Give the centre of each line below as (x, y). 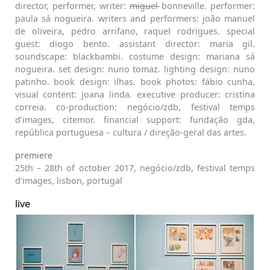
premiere (33, 155)
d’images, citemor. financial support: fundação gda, (135, 120)
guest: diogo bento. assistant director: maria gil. (135, 44)
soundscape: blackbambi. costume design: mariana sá (135, 57)
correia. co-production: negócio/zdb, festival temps (135, 107)
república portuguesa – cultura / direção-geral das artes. (130, 133)
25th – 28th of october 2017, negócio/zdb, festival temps (135, 168)
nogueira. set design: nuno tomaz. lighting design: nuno (135, 69)
